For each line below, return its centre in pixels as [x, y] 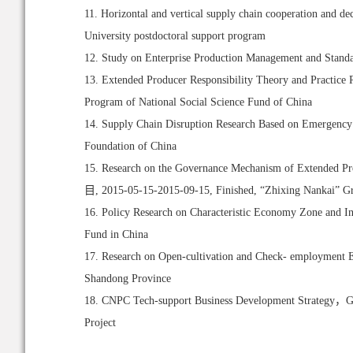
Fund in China [116, 234]
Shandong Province [128, 279]
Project [100, 323]
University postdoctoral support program [175, 36]
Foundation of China [130, 146]
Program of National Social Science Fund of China [198, 102]
